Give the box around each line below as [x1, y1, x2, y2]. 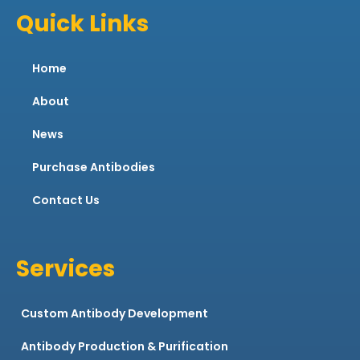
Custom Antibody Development [21, 305, 208, 322]
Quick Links [16, 8, 149, 40]
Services [16, 253, 115, 285]
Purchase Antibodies [32, 159, 155, 176]
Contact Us [32, 192, 100, 209]
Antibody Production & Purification [21, 338, 228, 355]
